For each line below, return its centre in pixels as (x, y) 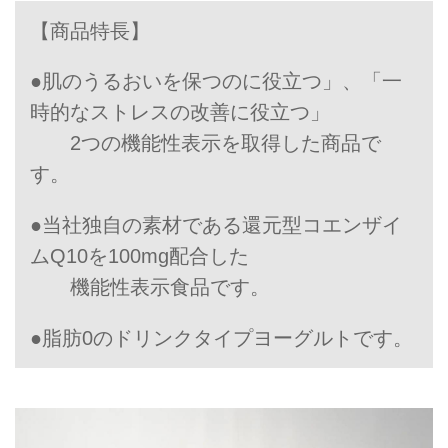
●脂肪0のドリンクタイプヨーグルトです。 (221, 337)
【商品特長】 (89, 30)
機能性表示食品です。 (149, 287)
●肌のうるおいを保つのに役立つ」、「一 (215, 81)
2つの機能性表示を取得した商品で (205, 143)
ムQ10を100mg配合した (139, 256)
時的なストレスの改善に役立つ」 (179, 112)
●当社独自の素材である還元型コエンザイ (215, 225)
